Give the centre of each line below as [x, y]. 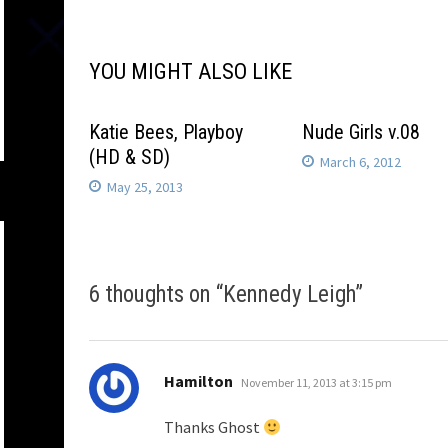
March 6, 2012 [361, 162]
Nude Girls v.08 [361, 132]
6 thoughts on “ [156, 295]
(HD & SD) [129, 157]
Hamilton [198, 381]
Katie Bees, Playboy [166, 132]
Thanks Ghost [213, 427]
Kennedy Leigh [289, 295]
